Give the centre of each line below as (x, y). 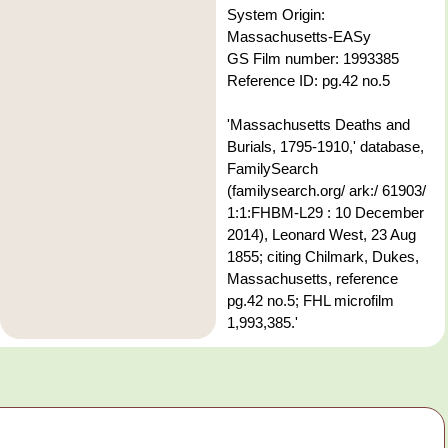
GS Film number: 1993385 (312, 59)
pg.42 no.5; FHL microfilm (310, 301)
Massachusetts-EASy (298, 37)
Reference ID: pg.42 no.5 (308, 81)
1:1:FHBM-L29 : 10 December (325, 213)
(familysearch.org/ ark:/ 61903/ (326, 191)
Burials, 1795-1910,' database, (325, 147)
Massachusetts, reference (312, 279)
